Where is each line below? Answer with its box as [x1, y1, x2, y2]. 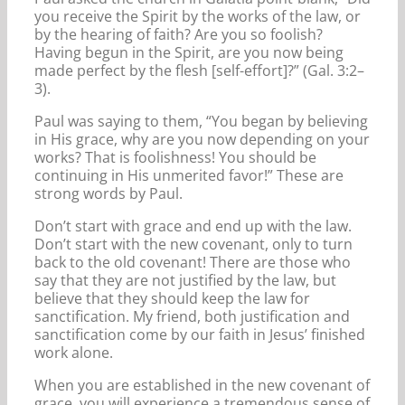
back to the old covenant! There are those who [34, 251, 351, 272]
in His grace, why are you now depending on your [34, 128, 370, 149]
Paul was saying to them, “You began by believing [34, 110, 368, 131]
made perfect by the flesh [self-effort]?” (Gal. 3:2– [34, 60, 364, 80]
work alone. [34, 342, 113, 363]
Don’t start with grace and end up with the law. [34, 215, 352, 236]
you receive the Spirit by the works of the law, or [34, 5, 361, 26]
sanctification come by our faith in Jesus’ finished [34, 324, 365, 344]
